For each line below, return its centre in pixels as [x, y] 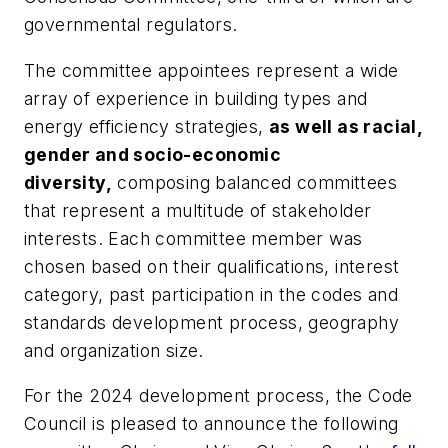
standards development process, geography [211, 322]
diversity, [68, 182]
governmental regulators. [131, 25]
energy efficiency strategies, [146, 126]
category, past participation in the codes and [211, 294]
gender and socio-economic [152, 154]
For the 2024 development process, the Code [218, 396]
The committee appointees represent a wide [211, 70]
